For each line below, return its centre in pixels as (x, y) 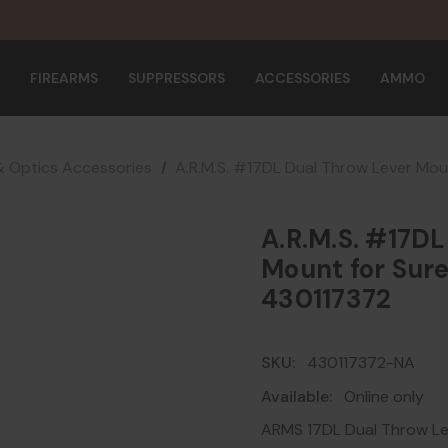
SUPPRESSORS (176, 78)
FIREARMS (64, 78)
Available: (296, 396)
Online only (384, 396)
